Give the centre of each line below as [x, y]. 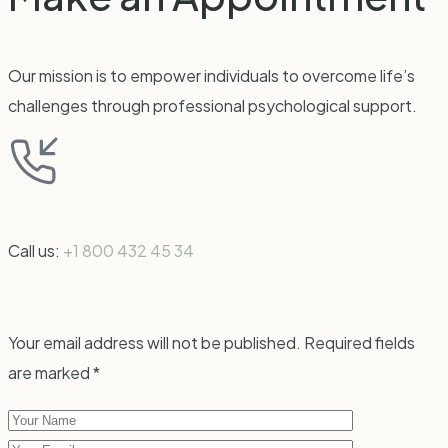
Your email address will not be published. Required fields [211, 343]
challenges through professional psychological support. [212, 106]
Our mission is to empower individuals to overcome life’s [211, 76]
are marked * [54, 373]
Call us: [35, 251]
